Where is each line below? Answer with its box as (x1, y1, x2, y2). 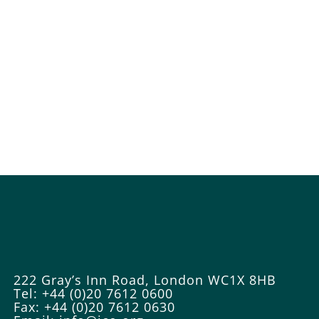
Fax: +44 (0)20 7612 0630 (14, 298, 175, 315)
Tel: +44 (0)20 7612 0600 (14, 284, 173, 302)
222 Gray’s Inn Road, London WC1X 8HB (14, 271, 276, 288)
